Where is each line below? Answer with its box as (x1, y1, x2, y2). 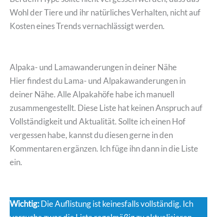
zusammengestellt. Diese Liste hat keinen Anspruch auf (10, 103, 202, 113)
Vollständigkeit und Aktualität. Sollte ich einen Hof (10, 116, 186, 127)
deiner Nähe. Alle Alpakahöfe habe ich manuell (10, 89, 174, 100)
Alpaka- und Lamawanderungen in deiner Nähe (10, 62, 177, 73)
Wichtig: (10, 199, 39, 209)
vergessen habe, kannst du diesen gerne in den (10, 130, 173, 140)
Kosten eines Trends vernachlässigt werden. (10, 20, 165, 31)
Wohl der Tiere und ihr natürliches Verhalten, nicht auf (10, 7, 201, 17)
